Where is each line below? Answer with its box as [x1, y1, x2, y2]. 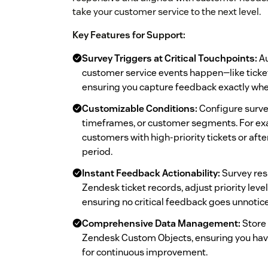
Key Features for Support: [72, 29, 185, 42]
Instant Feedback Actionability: [82, 167, 220, 180]
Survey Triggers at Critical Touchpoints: [82, 52, 257, 65]
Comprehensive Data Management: [82, 217, 240, 230]
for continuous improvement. [82, 246, 208, 259]
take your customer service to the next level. [72, 5, 261, 19]
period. [82, 145, 112, 159]
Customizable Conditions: [82, 102, 197, 115]
